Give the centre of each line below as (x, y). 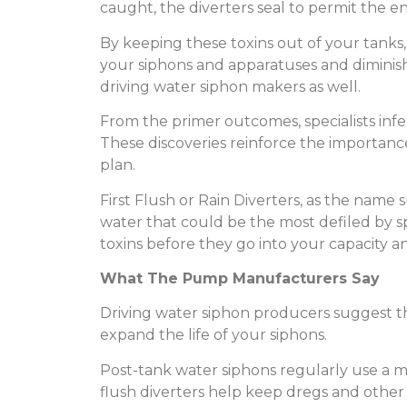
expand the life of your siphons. (213, 335)
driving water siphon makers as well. (230, 86)
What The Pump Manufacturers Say (240, 278)
